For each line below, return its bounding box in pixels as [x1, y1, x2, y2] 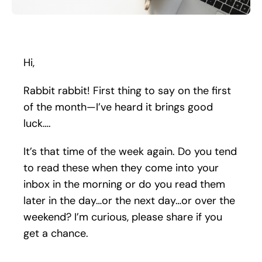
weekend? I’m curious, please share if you [23, 209, 222, 224]
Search [11, 7, 35, 18]
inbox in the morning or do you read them [23, 177, 225, 191]
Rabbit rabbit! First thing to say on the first [23, 83, 231, 98]
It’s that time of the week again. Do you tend [23, 144, 237, 158]
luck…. [23, 116, 51, 130]
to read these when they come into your [23, 160, 219, 175]
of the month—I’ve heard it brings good [23, 99, 213, 114]
